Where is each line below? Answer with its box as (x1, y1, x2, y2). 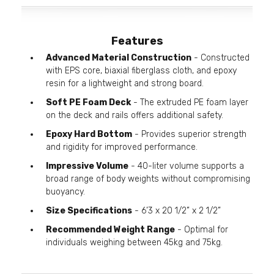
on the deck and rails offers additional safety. (46, 109, 223, 120)
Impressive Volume (46, 160, 128, 171)
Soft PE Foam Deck (46, 97, 131, 108)
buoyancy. (46, 186, 85, 197)
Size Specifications (46, 205, 132, 216)
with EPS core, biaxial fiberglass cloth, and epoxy (46, 65, 237, 76)
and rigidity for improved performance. (46, 141, 198, 152)
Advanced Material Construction (46, 52, 191, 63)
